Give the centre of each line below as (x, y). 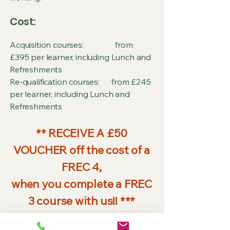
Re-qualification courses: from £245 (80, 82)
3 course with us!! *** (82, 201)
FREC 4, (82, 167)
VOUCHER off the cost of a (82, 150)
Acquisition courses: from (71, 45)
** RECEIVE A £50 (82, 133)
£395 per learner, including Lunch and (81, 57)
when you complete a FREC (82, 184)
